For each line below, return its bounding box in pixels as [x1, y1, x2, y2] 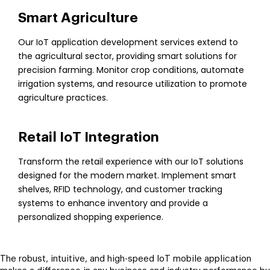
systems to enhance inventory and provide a [18, 197, 208, 209]
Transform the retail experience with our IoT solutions [18, 155, 243, 168]
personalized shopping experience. [18, 211, 163, 223]
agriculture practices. [18, 92, 108, 104]
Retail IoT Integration [18, 130, 159, 144]
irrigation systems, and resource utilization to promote [18, 78, 247, 90]
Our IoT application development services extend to [18, 36, 238, 48]
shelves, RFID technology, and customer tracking [18, 183, 222, 195]
